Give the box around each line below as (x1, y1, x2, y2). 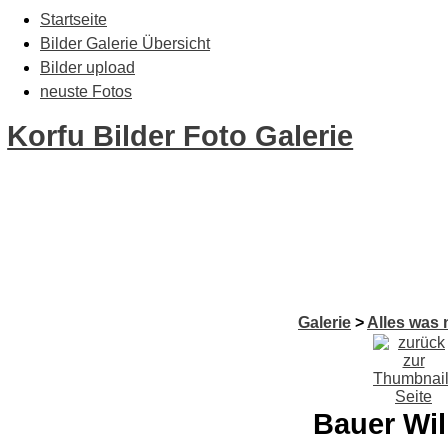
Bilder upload (40, 59, 135, 76)
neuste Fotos (40, 83, 132, 100)
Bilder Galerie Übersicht (40, 35, 210, 52)
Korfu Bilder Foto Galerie (7, 120, 354, 152)
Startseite (40, 11, 107, 28)
